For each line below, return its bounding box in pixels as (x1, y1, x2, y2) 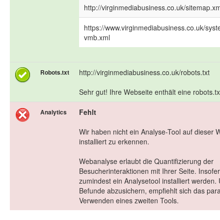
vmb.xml (84, 32, 110, 43)
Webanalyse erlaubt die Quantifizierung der (79, 156, 214, 166)
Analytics (40, 108, 67, 117)
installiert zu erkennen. (79, 137, 149, 147)
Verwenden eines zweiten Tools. (79, 195, 179, 206)
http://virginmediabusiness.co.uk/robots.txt (79, 67, 210, 78)
